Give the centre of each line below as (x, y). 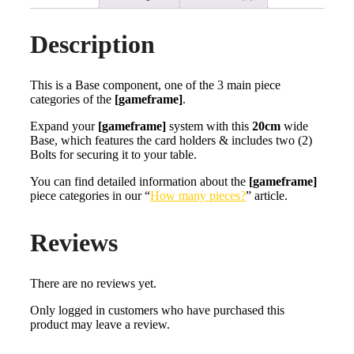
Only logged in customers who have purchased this (157, 310)
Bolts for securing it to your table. (113, 154)
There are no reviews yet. (93, 283)
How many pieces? (198, 195)
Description (92, 44)
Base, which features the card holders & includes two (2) (171, 140)
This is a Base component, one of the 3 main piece (155, 85)
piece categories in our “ (90, 195)
